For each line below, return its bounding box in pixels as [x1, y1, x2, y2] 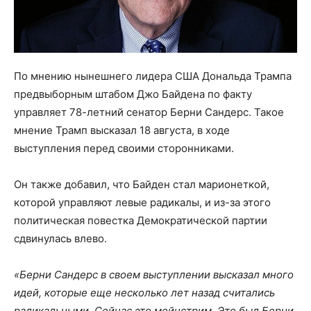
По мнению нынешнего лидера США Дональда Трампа [14, 69, 292, 83]
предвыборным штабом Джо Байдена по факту [14, 87, 252, 101]
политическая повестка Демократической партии [14, 214, 267, 228]
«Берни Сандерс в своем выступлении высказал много [14, 268, 294, 282]
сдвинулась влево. [14, 232, 107, 246]
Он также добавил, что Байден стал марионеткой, [14, 178, 269, 192]
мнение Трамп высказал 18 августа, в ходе [14, 124, 230, 137]
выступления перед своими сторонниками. [14, 142, 234, 155]
